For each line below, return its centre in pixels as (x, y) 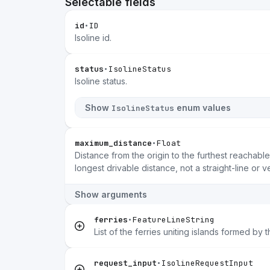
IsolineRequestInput (207, 263)
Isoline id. (93, 38)
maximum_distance (113, 143)
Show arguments (111, 194)
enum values (202, 108)
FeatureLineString (174, 220)
